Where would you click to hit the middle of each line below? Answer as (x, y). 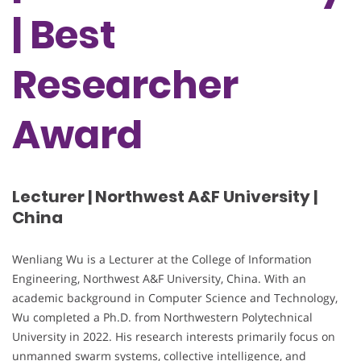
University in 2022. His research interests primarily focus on (174, 336)
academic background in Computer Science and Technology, (175, 297)
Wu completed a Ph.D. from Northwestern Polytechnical (162, 317)
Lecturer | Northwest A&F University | (165, 197)
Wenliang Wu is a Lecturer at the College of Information (162, 259)
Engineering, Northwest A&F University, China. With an (159, 278)
